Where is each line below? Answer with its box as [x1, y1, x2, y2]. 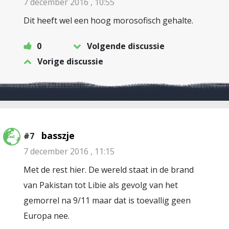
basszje [41, 129, 75, 142]
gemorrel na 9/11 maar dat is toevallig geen [24, 195, 191, 207]
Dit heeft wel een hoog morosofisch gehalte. [24, 15, 193, 27]
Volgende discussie [87, 40, 165, 52]
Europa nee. [24, 210, 70, 222]
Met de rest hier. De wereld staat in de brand [24, 164, 194, 176]
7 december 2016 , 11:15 [24, 146, 114, 157]
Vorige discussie [37, 56, 103, 67]
